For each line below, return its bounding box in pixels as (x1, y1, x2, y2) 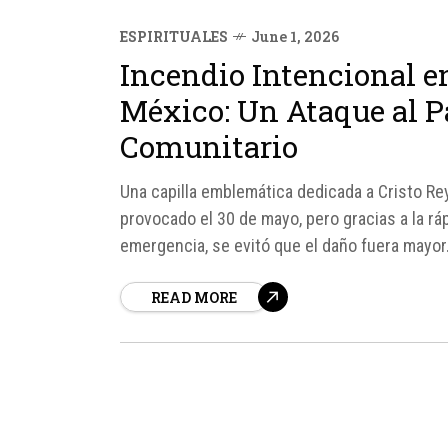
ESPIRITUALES (120, 27, 228, 46)
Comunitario (120, 127, 298, 166)
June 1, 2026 (251, 27, 339, 46)
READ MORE (151, 288, 237, 307)
